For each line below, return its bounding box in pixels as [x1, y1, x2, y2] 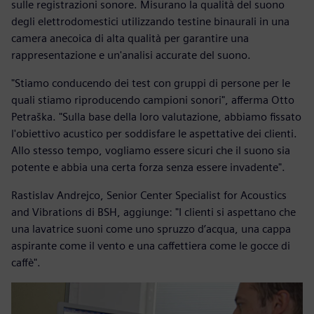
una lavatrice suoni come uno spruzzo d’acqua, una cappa [11, 221, 291, 235]
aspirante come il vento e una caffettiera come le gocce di [11, 238, 290, 252]
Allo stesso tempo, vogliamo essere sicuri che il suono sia [11, 143, 290, 157]
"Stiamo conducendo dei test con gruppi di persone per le [11, 76, 290, 90]
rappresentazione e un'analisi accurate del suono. [11, 48, 251, 62]
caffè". [11, 255, 41, 269]
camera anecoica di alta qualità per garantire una [11, 31, 249, 45]
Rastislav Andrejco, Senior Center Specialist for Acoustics [11, 188, 287, 202]
